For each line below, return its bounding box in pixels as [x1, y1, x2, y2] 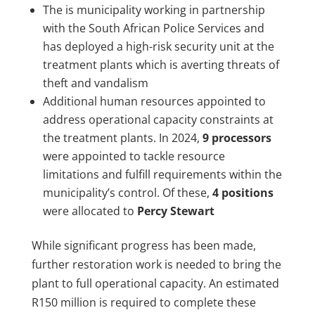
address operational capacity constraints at [42, 111, 274, 127]
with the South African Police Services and [42, 20, 264, 36]
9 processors [202, 129, 271, 146]
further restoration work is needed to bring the [31, 256, 281, 272]
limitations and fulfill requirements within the [42, 166, 282, 182]
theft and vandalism [42, 75, 148, 91]
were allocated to [42, 202, 137, 219]
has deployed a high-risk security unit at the [42, 38, 274, 54]
